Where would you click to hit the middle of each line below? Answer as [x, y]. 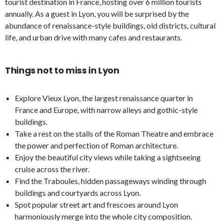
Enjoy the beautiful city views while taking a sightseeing [108, 157]
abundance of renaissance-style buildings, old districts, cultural [110, 25]
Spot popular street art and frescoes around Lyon [96, 204]
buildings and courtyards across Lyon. [78, 193]
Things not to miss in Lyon [62, 70]
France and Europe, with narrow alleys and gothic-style [106, 110]
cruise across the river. [52, 169]
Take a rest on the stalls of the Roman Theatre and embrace [114, 133]
